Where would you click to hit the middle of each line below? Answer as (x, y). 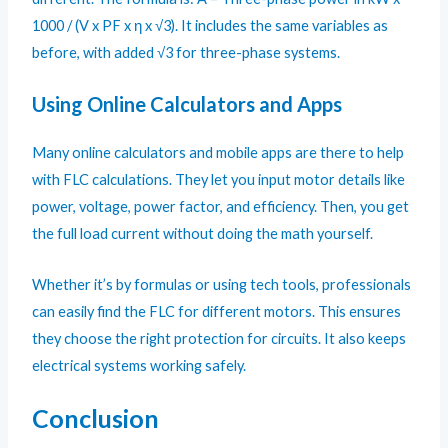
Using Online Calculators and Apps (187, 104)
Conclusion (96, 418)
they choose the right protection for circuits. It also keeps (219, 338)
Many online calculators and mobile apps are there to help (218, 153)
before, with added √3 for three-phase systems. (186, 53)
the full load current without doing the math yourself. (203, 234)
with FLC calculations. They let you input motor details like (219, 180)
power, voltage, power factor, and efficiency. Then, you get (221, 207)
